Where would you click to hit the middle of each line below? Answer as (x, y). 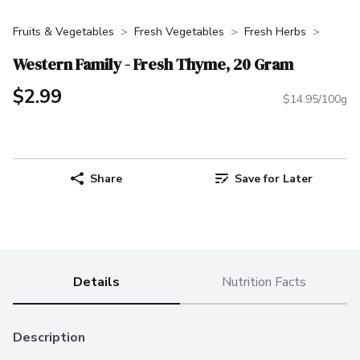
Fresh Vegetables (179, 32)
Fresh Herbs (275, 32)
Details (96, 282)
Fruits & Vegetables (63, 32)
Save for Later (273, 178)
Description (49, 338)
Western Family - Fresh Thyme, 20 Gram (153, 64)
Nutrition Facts (264, 282)
